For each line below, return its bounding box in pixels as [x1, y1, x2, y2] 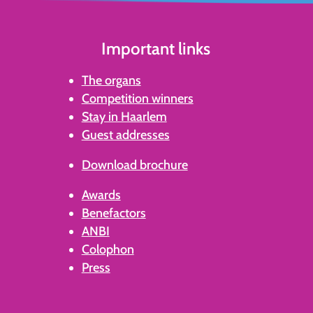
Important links [101, 38, 211, 59]
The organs [81, 73, 141, 89]
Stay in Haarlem [81, 109, 167, 125]
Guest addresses [81, 127, 170, 143]
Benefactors [81, 205, 146, 221]
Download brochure [81, 157, 188, 173]
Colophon [81, 242, 134, 258]
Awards [81, 187, 121, 203]
